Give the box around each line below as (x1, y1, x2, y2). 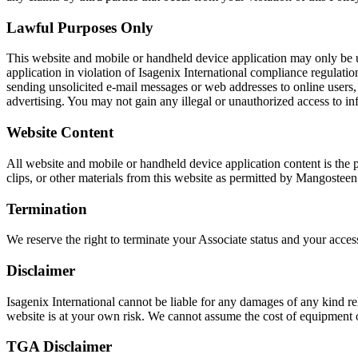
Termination (6, 200, 87, 217)
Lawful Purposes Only (6, 18, 153, 36)
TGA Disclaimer (6, 338, 112, 356)
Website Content (6, 124, 113, 141)
